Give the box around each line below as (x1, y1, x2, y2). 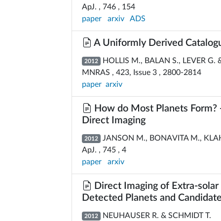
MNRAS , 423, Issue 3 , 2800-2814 (82, 69, 201, 76)
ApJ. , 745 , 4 (82, 146, 126, 154)
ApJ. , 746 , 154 (82, 3, 135, 11)
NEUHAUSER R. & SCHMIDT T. (100, 212, 211, 220)
